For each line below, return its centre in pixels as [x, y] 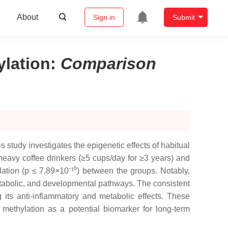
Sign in [104, 18]
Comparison [108, 64]
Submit [183, 18]
